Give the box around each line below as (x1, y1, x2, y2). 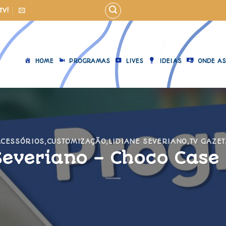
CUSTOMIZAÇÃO (46, 137, 106, 146)
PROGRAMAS (69, 57, 110, 65)
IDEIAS (159, 57, 182, 65)
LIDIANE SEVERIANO (108, 137, 187, 146)
